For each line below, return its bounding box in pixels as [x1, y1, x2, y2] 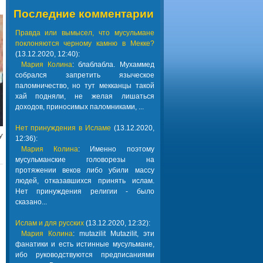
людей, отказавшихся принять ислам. [15, 177, 154, 185]
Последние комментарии [13, 8, 154, 20]
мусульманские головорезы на [15, 156, 154, 164]
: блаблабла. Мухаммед [72, 60, 154, 69]
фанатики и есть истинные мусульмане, [15, 240, 154, 248]
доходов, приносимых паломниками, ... [15, 103, 144, 111]
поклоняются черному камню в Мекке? [15, 39, 154, 48]
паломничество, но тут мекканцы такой [15, 82, 154, 90]
